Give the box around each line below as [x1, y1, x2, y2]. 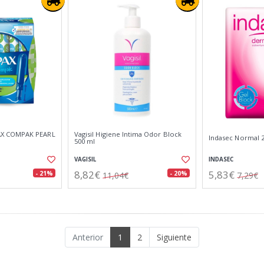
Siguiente [157, 232, 192, 243]
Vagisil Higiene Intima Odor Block [74, 130, 181, 138]
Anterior [72, 232, 103, 243]
